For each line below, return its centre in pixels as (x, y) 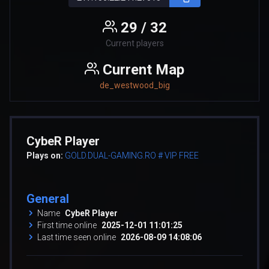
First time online (67, 225)
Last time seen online (77, 237)
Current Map (144, 69)
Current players (134, 43)
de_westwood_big (134, 85)
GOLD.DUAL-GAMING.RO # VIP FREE (132, 155)
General (48, 198)
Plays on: (45, 155)
